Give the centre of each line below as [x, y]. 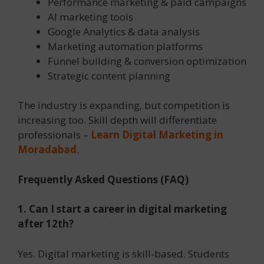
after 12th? [46, 224]
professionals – [54, 135]
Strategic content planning [109, 75]
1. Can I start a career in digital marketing [122, 209]
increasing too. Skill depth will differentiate [117, 120]
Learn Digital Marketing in [157, 135]
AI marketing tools [90, 16]
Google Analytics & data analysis [124, 31]
